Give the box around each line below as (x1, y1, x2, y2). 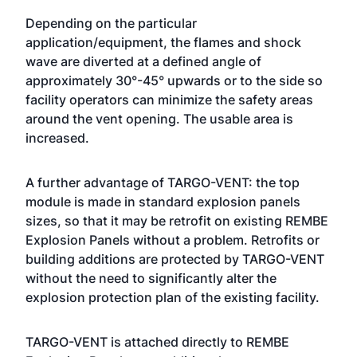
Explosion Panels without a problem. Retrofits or (25, 232, 320, 248)
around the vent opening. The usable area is (25, 111, 293, 127)
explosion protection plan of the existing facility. (25, 289, 320, 305)
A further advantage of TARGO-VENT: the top (25, 175, 300, 190)
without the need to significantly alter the (25, 270, 277, 286)
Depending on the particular (25, 15, 197, 31)
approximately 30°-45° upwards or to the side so (25, 73, 323, 88)
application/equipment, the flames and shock (25, 34, 301, 50)
